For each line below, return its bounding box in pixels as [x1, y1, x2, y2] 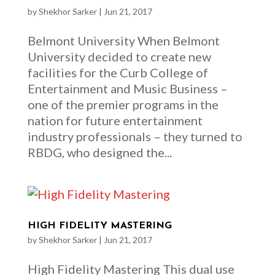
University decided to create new [27, 49, 211, 64]
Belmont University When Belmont [27, 33, 220, 48]
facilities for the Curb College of [27, 65, 208, 80]
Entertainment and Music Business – [27, 81, 228, 96]
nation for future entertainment [27, 113, 203, 128]
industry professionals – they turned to [27, 129, 242, 144]
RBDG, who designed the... [27, 145, 172, 160]
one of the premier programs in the [27, 97, 219, 112]
